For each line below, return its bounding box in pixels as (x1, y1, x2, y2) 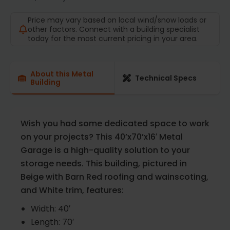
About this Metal (30, 69, 93, 80)
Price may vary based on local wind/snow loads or (28, 15, 206, 26)
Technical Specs (135, 73, 197, 84)
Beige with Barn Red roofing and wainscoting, (21, 171, 208, 183)
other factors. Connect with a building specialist (28, 24, 200, 35)
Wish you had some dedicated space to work (21, 118, 209, 130)
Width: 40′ (31, 203, 70, 215)
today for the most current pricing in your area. (28, 33, 198, 44)
